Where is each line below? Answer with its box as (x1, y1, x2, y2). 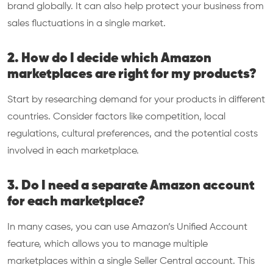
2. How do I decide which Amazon (7, 52, 211, 65)
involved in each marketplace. (7, 146, 139, 156)
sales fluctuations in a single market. (7, 19, 166, 29)
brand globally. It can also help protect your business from (7, 2, 264, 12)
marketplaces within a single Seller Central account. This (7, 257, 255, 266)
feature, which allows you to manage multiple (7, 239, 208, 249)
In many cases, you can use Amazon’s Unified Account (7, 222, 247, 232)
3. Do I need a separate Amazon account (7, 179, 255, 193)
